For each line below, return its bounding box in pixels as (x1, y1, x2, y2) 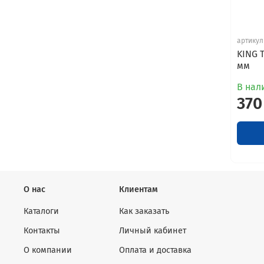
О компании (24, 245, 72, 255)
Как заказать (119, 206, 169, 216)
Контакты (24, 225, 60, 236)
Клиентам (119, 184, 158, 194)
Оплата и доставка (119, 245, 192, 255)
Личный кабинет (119, 225, 186, 236)
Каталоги (24, 206, 59, 216)
